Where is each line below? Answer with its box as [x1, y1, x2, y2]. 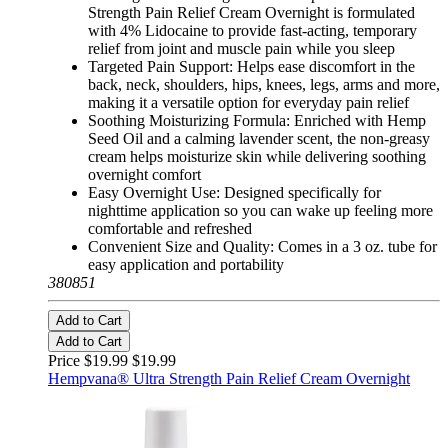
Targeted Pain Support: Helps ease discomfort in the [88, 58, 415, 76]
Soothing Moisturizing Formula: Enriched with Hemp [88, 112, 426, 130]
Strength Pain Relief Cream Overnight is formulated [88, 4, 415, 22]
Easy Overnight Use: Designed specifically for [88, 184, 381, 202]
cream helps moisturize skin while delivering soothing [88, 148, 426, 166]
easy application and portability [88, 256, 284, 274]
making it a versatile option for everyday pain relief [88, 94, 409, 112]
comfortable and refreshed [88, 220, 252, 238]
